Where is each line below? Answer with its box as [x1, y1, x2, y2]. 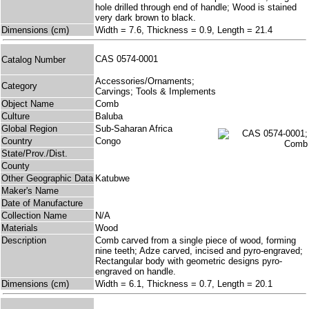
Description [1, 235, 46, 246]
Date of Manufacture [1, 198, 83, 209]
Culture [1, 111, 30, 122]
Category [1, 81, 37, 92]
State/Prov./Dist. [1, 148, 68, 159]
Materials [1, 223, 38, 234]
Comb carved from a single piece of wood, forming [95, 235, 296, 246]
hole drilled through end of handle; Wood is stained [95, 2, 297, 13]
